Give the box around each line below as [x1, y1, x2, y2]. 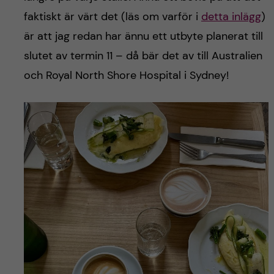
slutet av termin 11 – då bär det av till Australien [23, 48, 262, 63]
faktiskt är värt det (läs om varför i [23, 9, 201, 24]
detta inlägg [201, 9, 261, 24]
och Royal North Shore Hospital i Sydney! [23, 67, 229, 83]
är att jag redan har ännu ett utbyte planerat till [23, 28, 263, 43]
